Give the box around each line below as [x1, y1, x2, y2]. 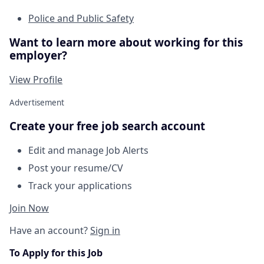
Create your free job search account [9, 118, 205, 134]
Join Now [9, 202, 49, 215]
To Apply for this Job [9, 246, 103, 260]
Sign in [90, 224, 120, 237]
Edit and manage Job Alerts [28, 144, 148, 157]
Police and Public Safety [28, 12, 134, 25]
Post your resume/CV [28, 161, 123, 175]
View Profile [9, 72, 62, 86]
